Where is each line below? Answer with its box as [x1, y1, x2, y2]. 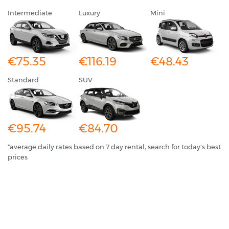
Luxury [79, 8, 101, 17]
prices [8, 152, 28, 161]
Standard [8, 75, 39, 84]
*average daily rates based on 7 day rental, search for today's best [8, 142, 221, 151]
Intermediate [8, 8, 52, 17]
